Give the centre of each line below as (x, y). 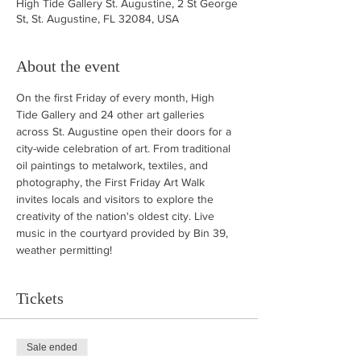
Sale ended (52, 347)
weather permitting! (64, 249)
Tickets (40, 298)
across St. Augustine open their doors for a (125, 131)
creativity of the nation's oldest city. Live (117, 216)
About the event (68, 66)
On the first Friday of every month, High (117, 97)
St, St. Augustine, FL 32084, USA (98, 18)
